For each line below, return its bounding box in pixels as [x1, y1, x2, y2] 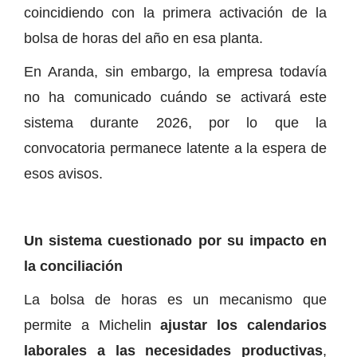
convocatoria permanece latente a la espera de [24, 139, 327, 156]
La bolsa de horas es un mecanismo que [24, 291, 327, 308]
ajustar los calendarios [160, 316, 328, 333]
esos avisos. [24, 165, 103, 182]
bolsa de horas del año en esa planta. [24, 29, 263, 46]
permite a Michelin [24, 316, 161, 333]
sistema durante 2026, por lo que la [24, 114, 327, 131]
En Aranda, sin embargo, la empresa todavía [24, 63, 327, 80]
